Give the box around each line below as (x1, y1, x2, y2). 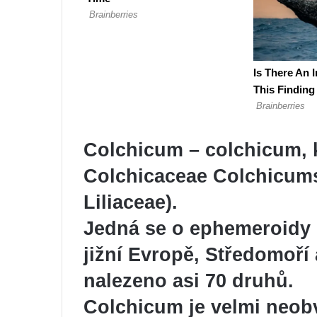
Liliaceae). (83, 191, 178, 213)
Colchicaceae (83, 165, 207, 187)
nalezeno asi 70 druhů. (83, 270, 294, 292)
